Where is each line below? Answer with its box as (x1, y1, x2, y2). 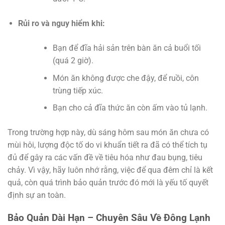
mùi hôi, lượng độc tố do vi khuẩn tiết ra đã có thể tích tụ (8, 140, 207, 150)
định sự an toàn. (8, 190, 66, 200)
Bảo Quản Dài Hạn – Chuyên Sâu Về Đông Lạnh (8, 212, 210, 224)
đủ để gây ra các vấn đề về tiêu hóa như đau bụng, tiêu (8, 153, 202, 163)
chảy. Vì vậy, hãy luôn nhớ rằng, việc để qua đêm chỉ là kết (8, 165, 213, 175)
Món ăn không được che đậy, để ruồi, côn (52, 73, 199, 83)
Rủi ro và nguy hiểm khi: (18, 19, 105, 29)
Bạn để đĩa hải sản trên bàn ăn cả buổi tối (52, 43, 201, 53)
